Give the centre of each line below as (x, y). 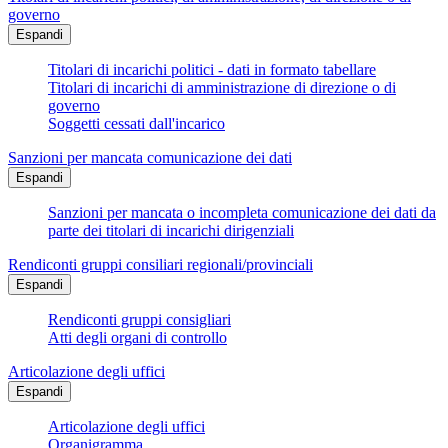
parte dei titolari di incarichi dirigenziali (171, 231)
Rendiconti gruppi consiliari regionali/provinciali (160, 265)
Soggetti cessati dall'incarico (136, 124)
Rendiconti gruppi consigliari (139, 320)
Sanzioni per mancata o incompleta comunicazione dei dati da (242, 213)
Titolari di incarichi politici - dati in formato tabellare (212, 70)
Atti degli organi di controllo (137, 338)
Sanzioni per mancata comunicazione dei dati (150, 158)
